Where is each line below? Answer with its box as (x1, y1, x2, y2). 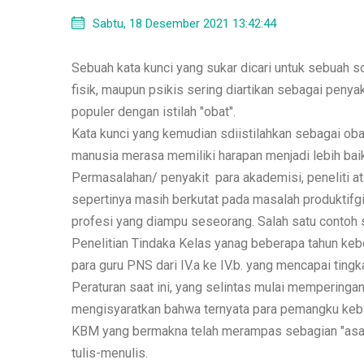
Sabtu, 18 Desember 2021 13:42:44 (92, 15, 276, 31)
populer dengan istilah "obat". (71, 103, 236, 119)
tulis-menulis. (71, 344, 148, 361)
